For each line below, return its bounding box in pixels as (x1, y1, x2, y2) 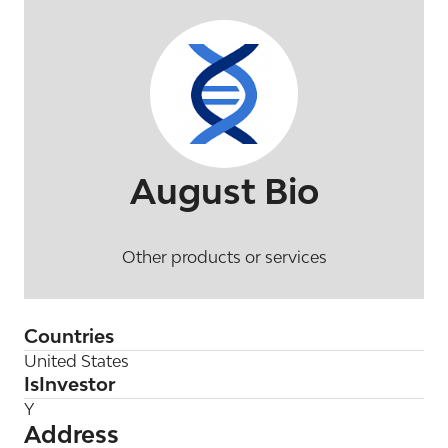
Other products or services (121, 247, 327, 267)
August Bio (129, 170, 319, 212)
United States (24, 351, 129, 371)
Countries (24, 325, 114, 347)
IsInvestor (24, 373, 115, 395)
